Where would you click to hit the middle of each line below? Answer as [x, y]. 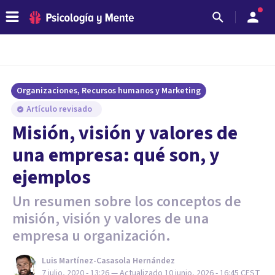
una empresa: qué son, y [116, 155]
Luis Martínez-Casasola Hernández [108, 261]
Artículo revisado [60, 109]
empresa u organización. [91, 236]
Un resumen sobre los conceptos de [127, 202]
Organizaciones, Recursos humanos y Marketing [109, 91]
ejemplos [52, 177]
